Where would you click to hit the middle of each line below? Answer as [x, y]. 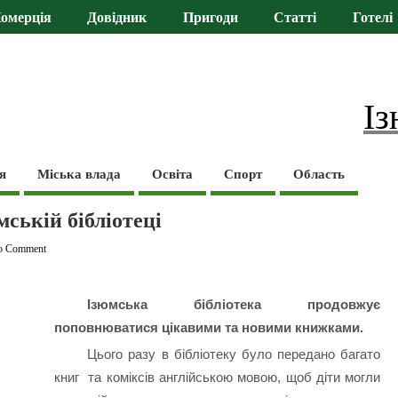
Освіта [173, 174]
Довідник [117, 18]
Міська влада [80, 174]
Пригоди [210, 18]
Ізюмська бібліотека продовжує [234, 305]
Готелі [372, 18]
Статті [295, 18]
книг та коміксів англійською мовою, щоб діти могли [217, 378]
